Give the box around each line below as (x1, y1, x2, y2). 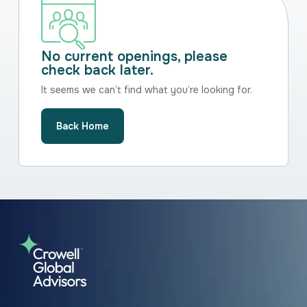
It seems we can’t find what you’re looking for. (40, 83, 252, 96)
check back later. (40, 61, 153, 79)
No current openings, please (40, 47, 228, 65)
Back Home (56, 119, 109, 132)
